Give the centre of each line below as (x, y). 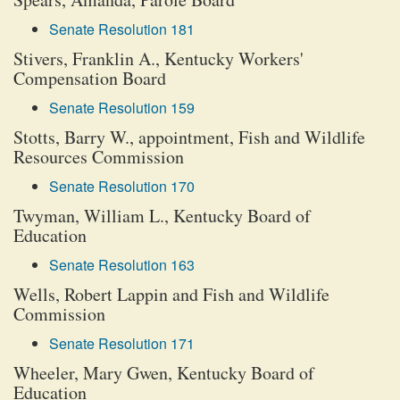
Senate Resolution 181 (122, 29)
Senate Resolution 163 (122, 265)
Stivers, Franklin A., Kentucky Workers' (158, 58)
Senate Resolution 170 (122, 186)
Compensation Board (90, 78)
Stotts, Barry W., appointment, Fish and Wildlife (189, 137)
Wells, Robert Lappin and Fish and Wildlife (171, 294)
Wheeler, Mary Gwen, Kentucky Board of (164, 373)
